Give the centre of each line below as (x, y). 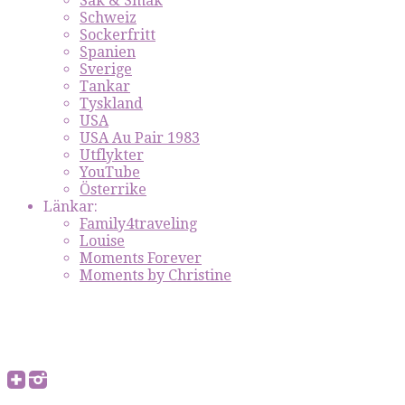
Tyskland (111, 104)
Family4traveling (138, 224)
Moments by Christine (155, 275)
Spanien (108, 52)
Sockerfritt (118, 35)
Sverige (106, 69)
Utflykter (112, 155)
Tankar (105, 86)
